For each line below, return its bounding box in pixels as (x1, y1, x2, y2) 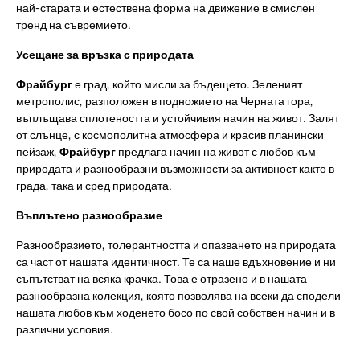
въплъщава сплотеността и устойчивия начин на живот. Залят (16, 110, 339, 125)
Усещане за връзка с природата (16, 47, 194, 62)
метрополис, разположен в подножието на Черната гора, (16, 93, 313, 108)
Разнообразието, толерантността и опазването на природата (16, 237, 336, 252)
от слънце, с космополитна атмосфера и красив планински (16, 127, 324, 142)
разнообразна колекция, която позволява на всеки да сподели (16, 288, 341, 303)
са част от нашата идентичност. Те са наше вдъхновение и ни (16, 254, 336, 269)
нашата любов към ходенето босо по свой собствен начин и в (16, 305, 335, 320)
